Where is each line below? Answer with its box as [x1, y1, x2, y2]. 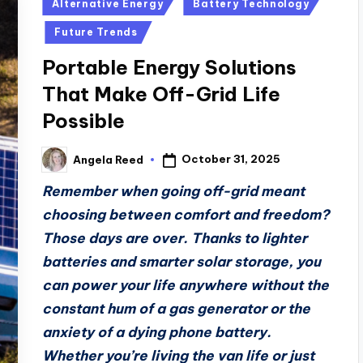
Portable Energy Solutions [42, 55, 297, 79]
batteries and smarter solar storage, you [42, 253, 322, 271]
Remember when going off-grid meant [42, 182, 305, 200]
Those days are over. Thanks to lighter [42, 229, 308, 247]
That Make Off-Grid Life [42, 82, 281, 106]
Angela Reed [73, 152, 144, 166]
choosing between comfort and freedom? [42, 206, 331, 224]
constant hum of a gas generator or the [42, 300, 311, 318]
